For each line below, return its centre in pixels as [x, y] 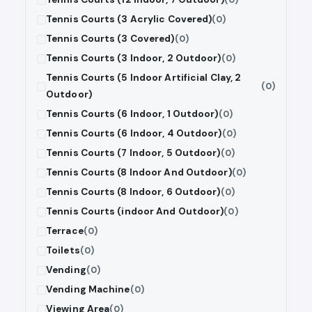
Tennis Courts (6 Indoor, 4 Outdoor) [134, 134]
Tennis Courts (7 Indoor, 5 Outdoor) [133, 153]
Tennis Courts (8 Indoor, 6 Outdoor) [133, 192]
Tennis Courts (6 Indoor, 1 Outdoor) [132, 114]
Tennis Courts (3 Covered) [110, 39]
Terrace [65, 231]
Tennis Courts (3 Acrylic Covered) [129, 19]
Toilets [63, 251]
